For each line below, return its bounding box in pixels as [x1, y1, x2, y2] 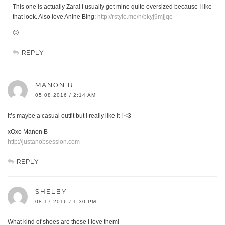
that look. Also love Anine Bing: [13, 13, 97, 21]
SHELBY [35, 188, 67, 196]
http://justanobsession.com [8, 138, 80, 146]
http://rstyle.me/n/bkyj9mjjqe [97, 13, 173, 21]
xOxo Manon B [8, 128, 48, 136]
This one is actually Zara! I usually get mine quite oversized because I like [13, 3, 212, 11]
